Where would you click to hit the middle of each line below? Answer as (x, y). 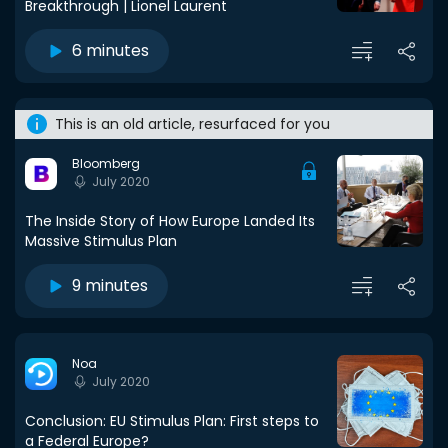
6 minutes (110, 50)
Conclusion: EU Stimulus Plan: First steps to (172, 421)
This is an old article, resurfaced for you (192, 123)
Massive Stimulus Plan (101, 241)
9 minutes (110, 285)
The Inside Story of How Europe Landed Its (170, 221)
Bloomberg (106, 163)
